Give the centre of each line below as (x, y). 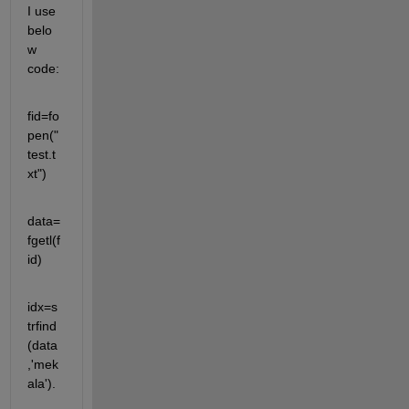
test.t (41, 155)
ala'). (41, 384)
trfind (42, 326)
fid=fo (43, 116)
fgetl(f (43, 241)
